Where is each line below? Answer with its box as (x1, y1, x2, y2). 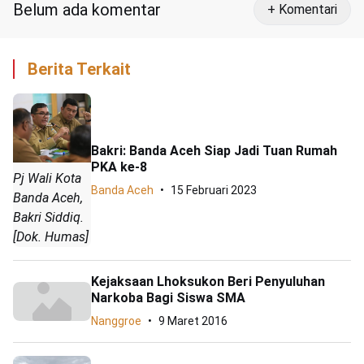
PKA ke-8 (91, 158, 147, 175)
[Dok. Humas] (13, 229, 89, 245)
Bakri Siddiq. (13, 210, 84, 226)
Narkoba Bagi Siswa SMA (91, 290, 245, 306)
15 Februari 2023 (171, 183, 257, 197)
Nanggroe (91, 314, 141, 328)
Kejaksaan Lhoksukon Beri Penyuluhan (91, 274, 325, 290)
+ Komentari (267, 2, 337, 17)
